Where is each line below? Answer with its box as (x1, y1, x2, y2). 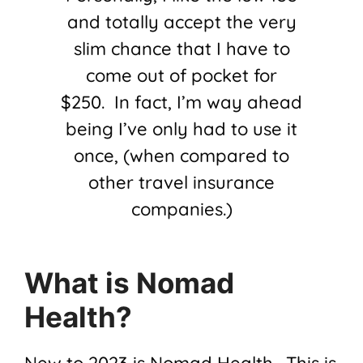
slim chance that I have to (73, 37, 290, 61)
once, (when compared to (74, 144, 289, 168)
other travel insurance (88, 171, 275, 194)
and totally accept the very (66, 11, 297, 34)
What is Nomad (24, 266, 234, 301)
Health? (24, 300, 132, 335)
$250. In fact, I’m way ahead (61, 91, 302, 114)
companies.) (130, 198, 233, 221)
